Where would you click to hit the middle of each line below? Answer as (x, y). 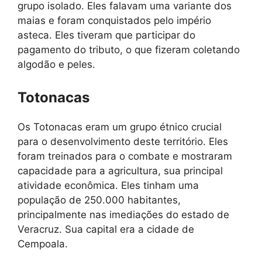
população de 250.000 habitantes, (99, 200)
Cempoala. (43, 244)
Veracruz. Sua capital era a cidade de (106, 229)
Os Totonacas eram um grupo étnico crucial (120, 127)
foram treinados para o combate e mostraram (125, 156)
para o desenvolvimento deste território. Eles (123, 141)
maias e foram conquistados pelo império (114, 20)
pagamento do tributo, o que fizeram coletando (129, 50)
